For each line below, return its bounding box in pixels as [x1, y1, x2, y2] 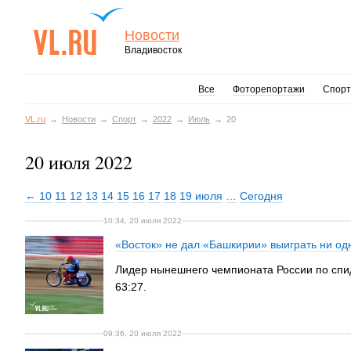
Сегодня [240, 190, 283, 202]
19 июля [179, 190, 223, 202]
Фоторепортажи [232, 84, 305, 95]
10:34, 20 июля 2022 [103, 216, 182, 225]
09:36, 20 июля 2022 [103, 329, 182, 338]
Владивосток [125, 45, 182, 56]
